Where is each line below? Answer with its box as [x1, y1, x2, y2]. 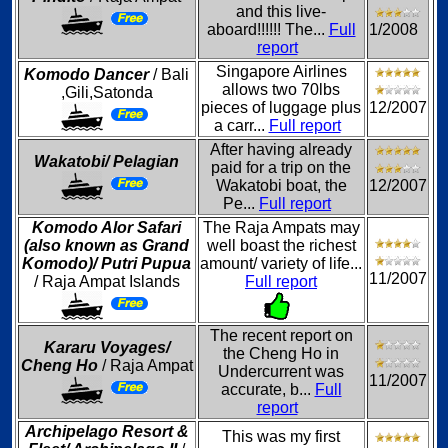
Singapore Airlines [215, 63, 347, 80]
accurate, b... [220, 381, 315, 398]
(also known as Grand [24, 237, 189, 254]
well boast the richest [206, 237, 356, 254]
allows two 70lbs [222, 81, 340, 98]
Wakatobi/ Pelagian [34, 153, 179, 170]
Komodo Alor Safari [32, 219, 181, 236]
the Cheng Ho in [223, 345, 339, 362]
